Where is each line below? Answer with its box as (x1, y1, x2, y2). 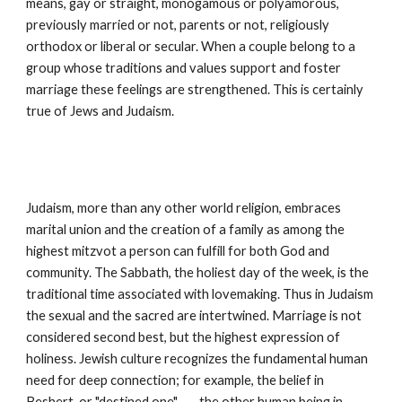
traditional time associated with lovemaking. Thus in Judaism (26, 286, 374, 301)
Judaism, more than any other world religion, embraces (26, 200, 342, 215)
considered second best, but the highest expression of (26, 329, 341, 345)
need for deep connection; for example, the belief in (26, 372, 325, 388)
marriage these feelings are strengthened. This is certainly (26, 82, 364, 97)
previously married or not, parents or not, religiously (26, 17, 330, 32)
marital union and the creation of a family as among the (26, 222, 345, 237)
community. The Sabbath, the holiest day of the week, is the (26, 265, 370, 280)
